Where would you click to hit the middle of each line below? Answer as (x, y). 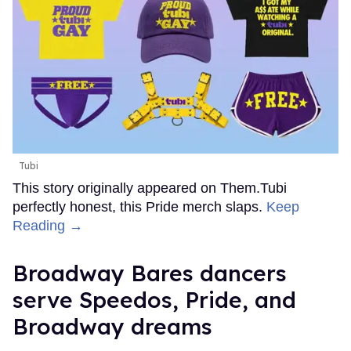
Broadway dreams (112, 326)
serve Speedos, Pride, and (154, 299)
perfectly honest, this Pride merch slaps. (139, 206)
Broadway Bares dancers (150, 273)
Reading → (48, 225)
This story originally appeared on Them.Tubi (150, 188)
